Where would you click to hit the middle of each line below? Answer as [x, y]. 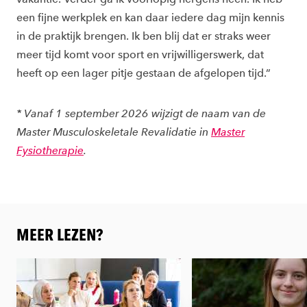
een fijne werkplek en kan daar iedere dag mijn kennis [150, 18]
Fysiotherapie [50, 151]
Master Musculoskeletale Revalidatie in [114, 132]
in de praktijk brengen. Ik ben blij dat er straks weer [144, 36]
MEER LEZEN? [60, 235]
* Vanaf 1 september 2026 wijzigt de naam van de [141, 114]
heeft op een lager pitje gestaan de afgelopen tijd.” [144, 73]
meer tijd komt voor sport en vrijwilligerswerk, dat [140, 55]
